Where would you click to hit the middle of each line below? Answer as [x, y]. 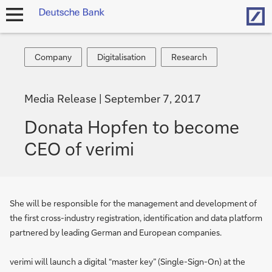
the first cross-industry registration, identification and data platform [136, 218]
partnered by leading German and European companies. [116, 232]
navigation [23, 30]
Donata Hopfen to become [132, 127]
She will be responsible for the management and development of [133, 203]
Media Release [62, 98]
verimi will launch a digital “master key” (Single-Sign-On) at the [127, 261]
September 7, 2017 [153, 98]
